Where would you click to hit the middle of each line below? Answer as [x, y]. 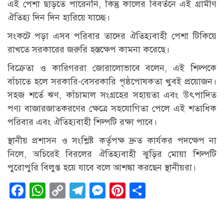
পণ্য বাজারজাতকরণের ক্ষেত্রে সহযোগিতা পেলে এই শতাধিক [112, 109]
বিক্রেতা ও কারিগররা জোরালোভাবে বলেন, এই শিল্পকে [112, 68]
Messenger [144, 191]
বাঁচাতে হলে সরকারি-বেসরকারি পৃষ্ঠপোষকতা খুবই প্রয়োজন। [112, 82]
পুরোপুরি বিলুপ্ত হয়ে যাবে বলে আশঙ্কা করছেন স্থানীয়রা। [102, 168]
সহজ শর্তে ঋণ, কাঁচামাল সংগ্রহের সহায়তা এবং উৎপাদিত [112, 95]
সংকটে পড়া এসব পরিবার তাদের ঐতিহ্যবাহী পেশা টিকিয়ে [112, 36]
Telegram [119, 191]
